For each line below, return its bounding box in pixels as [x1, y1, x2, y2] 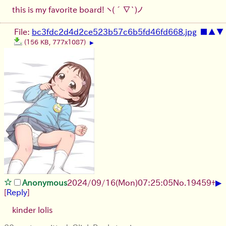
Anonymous [22, 179, 67, 187]
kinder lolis [12, 206, 52, 214]
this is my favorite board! [12, 6, 106, 14]
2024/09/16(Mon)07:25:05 [67, 179, 173, 187]
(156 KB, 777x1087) [24, 39, 88, 46]
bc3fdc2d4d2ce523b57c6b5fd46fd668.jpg [32, 28, 197, 36]
